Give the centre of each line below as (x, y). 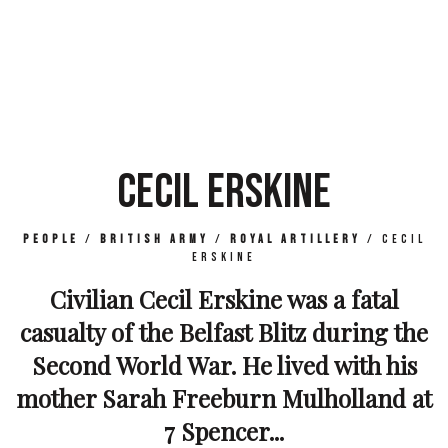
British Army (154, 239)
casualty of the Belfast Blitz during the (224, 331)
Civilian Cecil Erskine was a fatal (224, 298)
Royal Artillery (295, 239)
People (50, 239)
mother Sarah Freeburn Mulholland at (224, 397)
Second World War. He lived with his (224, 364)
